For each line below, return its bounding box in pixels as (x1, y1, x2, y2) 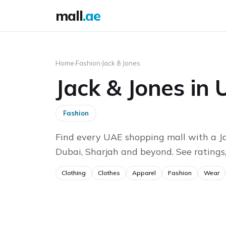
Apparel (132, 169, 156, 177)
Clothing (62, 169, 86, 177)
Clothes (98, 169, 120, 177)
